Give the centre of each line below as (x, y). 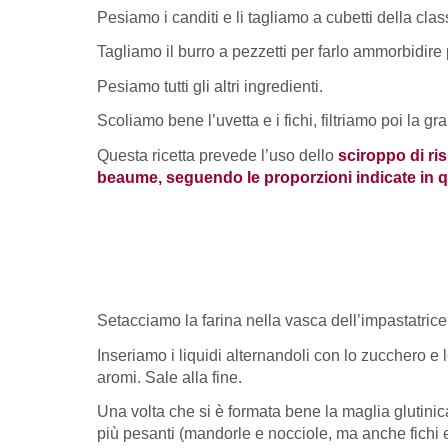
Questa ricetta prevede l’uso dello (217, 155)
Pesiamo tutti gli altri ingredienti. (210, 86)
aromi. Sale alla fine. (169, 377)
